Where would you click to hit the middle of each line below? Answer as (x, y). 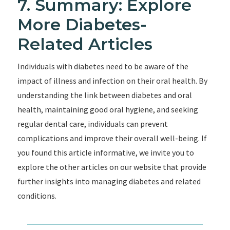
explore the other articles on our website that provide (112, 167)
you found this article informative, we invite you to (106, 152)
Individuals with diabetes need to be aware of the (103, 66)
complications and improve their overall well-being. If (112, 138)
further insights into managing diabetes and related (109, 181)
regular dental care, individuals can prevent (92, 124)
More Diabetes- (82, 24)
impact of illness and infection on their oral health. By (112, 81)
